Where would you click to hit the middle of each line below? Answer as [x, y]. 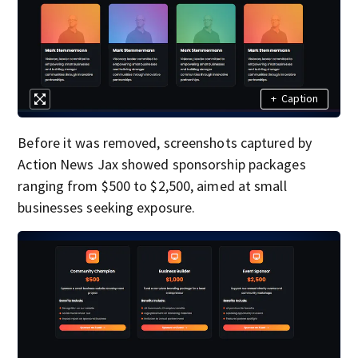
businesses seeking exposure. [107, 207]
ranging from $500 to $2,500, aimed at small [152, 185]
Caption [299, 99]
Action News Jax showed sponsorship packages [162, 164]
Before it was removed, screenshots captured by [165, 142]
